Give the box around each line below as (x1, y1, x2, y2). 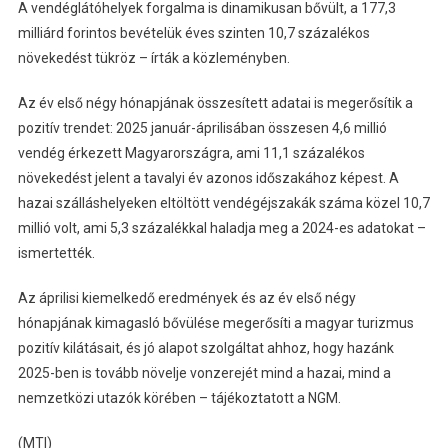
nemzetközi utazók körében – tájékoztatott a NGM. (17, 390, 341, 407)
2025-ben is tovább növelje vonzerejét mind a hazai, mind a (17, 365, 391, 382)
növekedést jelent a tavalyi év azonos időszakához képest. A (17, 170, 399, 187)
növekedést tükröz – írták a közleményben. (17, 50, 290, 67)
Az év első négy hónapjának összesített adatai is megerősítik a (17, 95, 413, 112)
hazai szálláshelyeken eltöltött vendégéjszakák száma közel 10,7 (17, 195, 430, 212)
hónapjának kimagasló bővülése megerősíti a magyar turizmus (17, 315, 414, 332)
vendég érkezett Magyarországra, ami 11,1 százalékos (17, 145, 365, 162)
